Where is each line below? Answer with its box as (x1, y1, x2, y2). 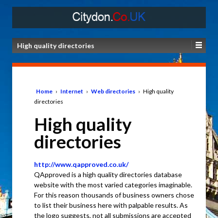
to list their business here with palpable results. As (34, 201, 188, 210)
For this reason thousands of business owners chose (34, 191, 194, 200)
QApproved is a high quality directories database (34, 170, 182, 179)
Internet (60, 87, 83, 95)
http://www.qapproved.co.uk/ (34, 160, 128, 169)
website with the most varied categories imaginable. (34, 181, 192, 189)
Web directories (91, 87, 135, 95)
